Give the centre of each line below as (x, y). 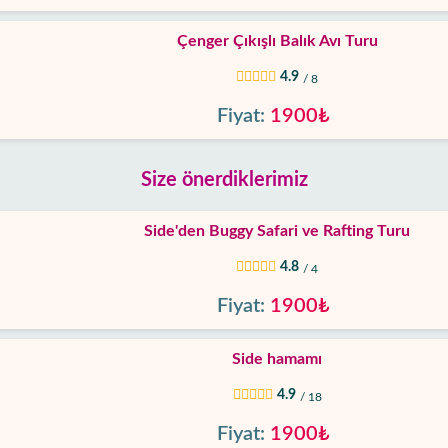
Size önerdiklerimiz (224, 180)
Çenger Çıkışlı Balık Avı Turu (277, 41)
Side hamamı (277, 359)
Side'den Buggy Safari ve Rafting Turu (277, 231)
